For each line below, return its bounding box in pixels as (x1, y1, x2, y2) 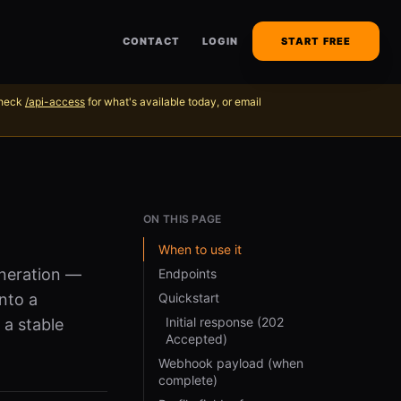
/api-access (25, 95, 85, 108)
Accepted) (166, 331, 227, 346)
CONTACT (122, 35, 181, 47)
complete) (158, 372, 218, 388)
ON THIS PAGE (143, 212, 222, 226)
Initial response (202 (166, 314, 284, 329)
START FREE (281, 35, 351, 47)
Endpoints (158, 266, 217, 281)
